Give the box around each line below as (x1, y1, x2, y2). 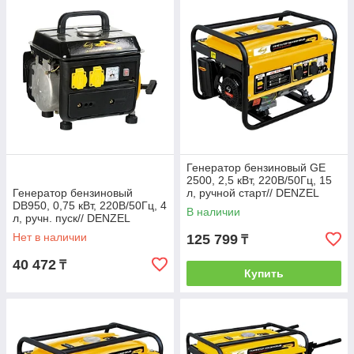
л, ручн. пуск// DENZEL (13, 212, 130, 224)
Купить (244, 267, 284, 280)
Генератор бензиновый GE (186, 161, 326, 174)
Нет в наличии (13, 231, 87, 243)
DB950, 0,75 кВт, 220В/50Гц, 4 (13, 199, 167, 212)
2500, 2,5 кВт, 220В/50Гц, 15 (186, 174, 332, 186)
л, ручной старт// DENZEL (186, 186, 319, 199)
